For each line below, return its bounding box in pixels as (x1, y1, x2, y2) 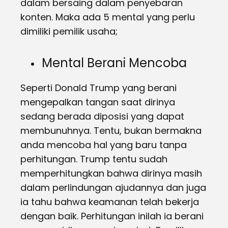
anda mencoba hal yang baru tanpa (20, 138, 187, 151)
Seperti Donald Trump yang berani (20, 81, 177, 94)
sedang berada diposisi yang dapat (20, 110, 184, 123)
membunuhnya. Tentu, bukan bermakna (20, 124, 202, 137)
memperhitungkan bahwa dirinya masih (20, 167, 202, 180)
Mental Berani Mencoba (42, 54, 187, 71)
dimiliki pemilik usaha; (20, 25, 118, 38)
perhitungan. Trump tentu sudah (20, 153, 167, 165)
